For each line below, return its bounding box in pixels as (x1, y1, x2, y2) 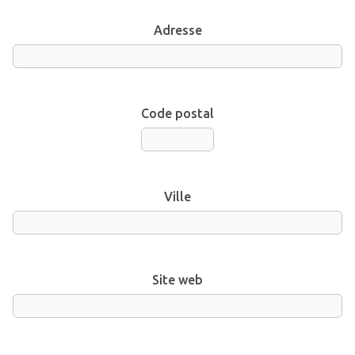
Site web (152, 272, 203, 287)
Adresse (153, 22, 202, 37)
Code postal (141, 105, 214, 120)
